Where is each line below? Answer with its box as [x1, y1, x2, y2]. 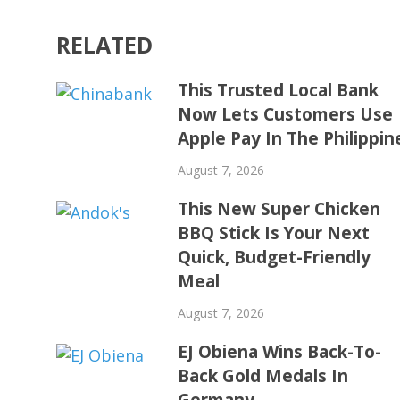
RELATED [56, 29, 153, 60]
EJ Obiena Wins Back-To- [178, 339, 382, 363]
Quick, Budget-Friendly [178, 245, 371, 269]
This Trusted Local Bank [178, 78, 379, 102]
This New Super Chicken [178, 196, 381, 221]
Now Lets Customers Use [178, 102, 394, 126]
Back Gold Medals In [178, 363, 349, 387]
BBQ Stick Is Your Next [178, 221, 371, 245]
